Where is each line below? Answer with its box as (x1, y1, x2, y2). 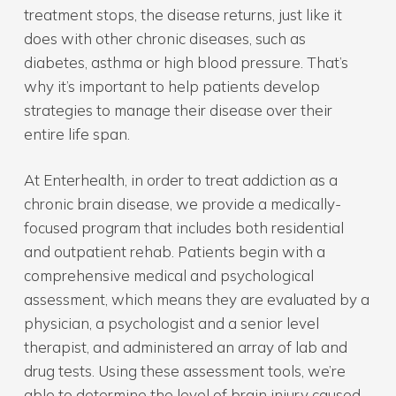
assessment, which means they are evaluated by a (23, 290, 369, 308)
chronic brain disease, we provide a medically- (23, 194, 341, 213)
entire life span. (23, 124, 130, 143)
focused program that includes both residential (23, 218, 344, 237)
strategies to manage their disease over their (23, 100, 332, 119)
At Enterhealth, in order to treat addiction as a (23, 171, 338, 189)
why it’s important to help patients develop (23, 76, 320, 95)
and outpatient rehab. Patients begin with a (23, 242, 325, 261)
